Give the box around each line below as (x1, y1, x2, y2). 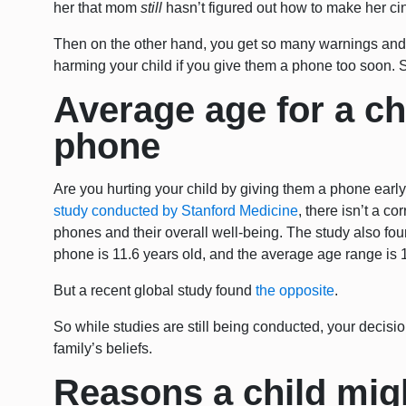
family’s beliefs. (53, 341, 153, 357)
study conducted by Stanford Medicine (53, 203, 299, 219)
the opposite (256, 283, 335, 299)
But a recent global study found (53, 283, 256, 299)
